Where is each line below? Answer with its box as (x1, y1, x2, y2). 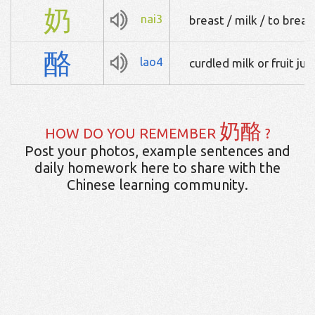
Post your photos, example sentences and (25, 142, 290, 159)
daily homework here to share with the (34, 159, 281, 176)
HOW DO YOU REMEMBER (44, 124, 219, 141)
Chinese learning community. (67, 176, 248, 193)
